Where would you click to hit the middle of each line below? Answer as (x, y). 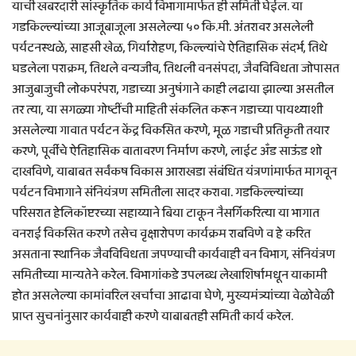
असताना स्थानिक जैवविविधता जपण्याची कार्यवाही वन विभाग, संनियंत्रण (174, 255)
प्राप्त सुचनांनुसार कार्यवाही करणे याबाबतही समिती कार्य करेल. (153, 317)
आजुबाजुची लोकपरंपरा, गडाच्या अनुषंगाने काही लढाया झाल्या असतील (173, 90)
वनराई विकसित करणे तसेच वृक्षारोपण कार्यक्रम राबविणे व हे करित (161, 234)
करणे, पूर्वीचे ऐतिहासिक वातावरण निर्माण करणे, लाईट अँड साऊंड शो (167, 152)
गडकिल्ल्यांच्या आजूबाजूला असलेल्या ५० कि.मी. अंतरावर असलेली (163, 28)
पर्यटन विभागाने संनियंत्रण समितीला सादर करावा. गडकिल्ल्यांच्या (158, 193)
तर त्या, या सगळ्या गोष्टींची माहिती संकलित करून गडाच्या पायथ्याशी (167, 110)
